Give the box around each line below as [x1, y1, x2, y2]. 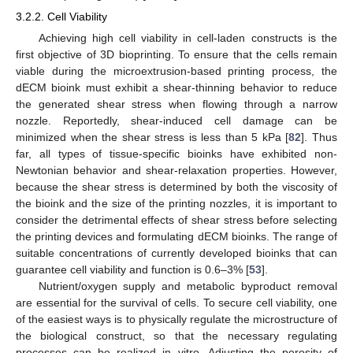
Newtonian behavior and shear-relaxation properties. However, [16, 164, 337, 177]
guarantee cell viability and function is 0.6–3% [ [16, 263, 249, 277]
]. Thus [301, 131, 338, 144]
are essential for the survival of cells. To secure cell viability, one [16, 296, 337, 310]
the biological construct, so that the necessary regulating [16, 329, 337, 343]
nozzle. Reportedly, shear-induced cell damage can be [16, 114, 337, 128]
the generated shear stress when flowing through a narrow [16, 98, 337, 111]
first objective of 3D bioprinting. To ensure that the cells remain [16, 48, 337, 61]
